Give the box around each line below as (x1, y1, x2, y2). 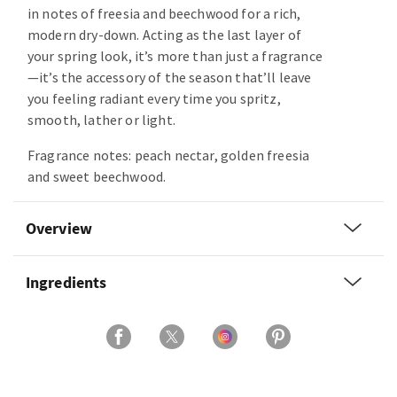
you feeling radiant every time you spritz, (27, 90, 281, 108)
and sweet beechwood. (27, 167, 167, 186)
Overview (26, 218, 92, 239)
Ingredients (26, 272, 107, 293)
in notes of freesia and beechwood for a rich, (27, 4, 301, 23)
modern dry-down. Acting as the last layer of (27, 26, 302, 44)
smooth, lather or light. (27, 111, 175, 129)
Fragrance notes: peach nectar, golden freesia (27, 146, 310, 165)
